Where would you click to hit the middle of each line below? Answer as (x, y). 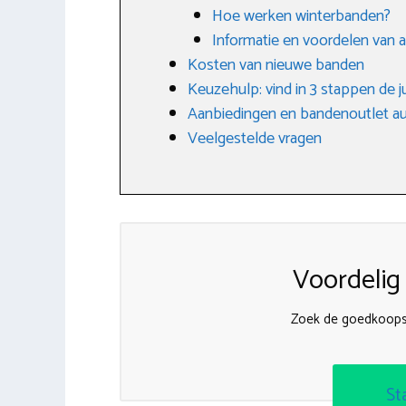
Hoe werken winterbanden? (301, 16)
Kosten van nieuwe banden (276, 65)
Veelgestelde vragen (255, 139)
